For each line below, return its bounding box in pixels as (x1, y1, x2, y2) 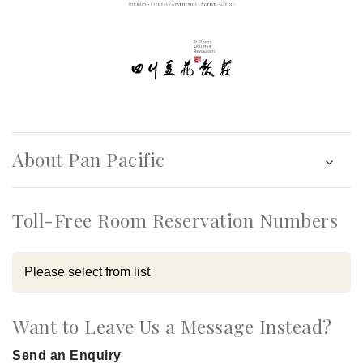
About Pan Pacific (12, 147, 165, 172)
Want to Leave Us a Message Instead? (12, 314, 332, 339)
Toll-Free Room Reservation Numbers (12, 207, 338, 233)
